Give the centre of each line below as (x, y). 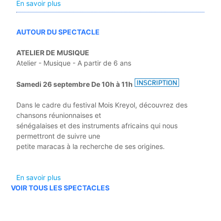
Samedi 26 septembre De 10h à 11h (74, 84)
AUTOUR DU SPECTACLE (58, 32)
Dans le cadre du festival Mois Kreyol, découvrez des (102, 105)
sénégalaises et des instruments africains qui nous (97, 125)
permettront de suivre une (58, 136)
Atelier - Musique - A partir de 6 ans (74, 63)
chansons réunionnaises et (58, 115)
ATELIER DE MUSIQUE (53, 53)
